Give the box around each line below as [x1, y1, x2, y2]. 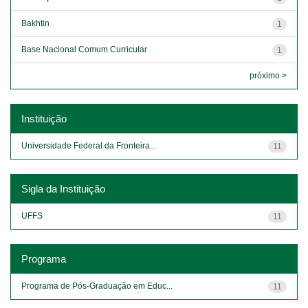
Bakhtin [21, 18, 49, 28]
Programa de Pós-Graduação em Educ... [21, 280, 173, 291]
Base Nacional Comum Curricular [21, 44, 147, 54]
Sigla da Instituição [21, 182, 105, 195]
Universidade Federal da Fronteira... [21, 140, 156, 151]
